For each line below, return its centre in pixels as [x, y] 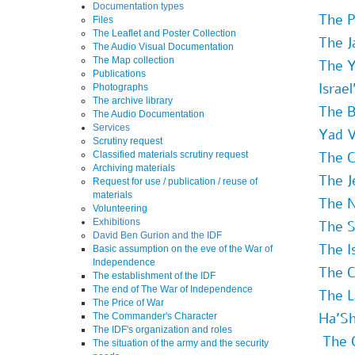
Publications [119, 74]
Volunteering [120, 208]
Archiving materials [134, 168]
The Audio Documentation [149, 114]
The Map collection [134, 60]
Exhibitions [116, 222]
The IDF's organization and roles [162, 330]
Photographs [120, 87]
